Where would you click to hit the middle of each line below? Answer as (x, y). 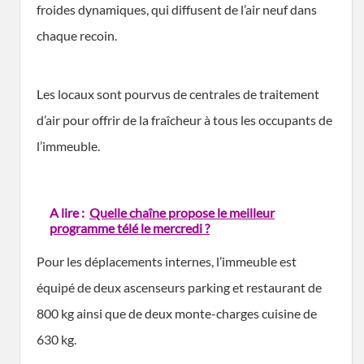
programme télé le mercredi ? (130, 227)
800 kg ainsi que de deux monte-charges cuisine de (177, 313)
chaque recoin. (77, 35)
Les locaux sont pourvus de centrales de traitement (178, 93)
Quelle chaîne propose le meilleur (182, 212)
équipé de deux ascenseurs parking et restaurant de (179, 287)
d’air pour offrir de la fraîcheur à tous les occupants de (184, 119)
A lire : (67, 212)
